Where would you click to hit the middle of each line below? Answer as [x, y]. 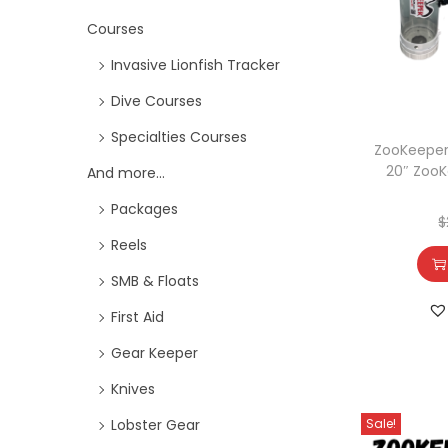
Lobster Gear [155, 425]
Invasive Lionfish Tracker [195, 65]
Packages [144, 209]
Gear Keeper [154, 353]
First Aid [137, 317]
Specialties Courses [179, 137]
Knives [133, 389]
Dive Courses [156, 101]
